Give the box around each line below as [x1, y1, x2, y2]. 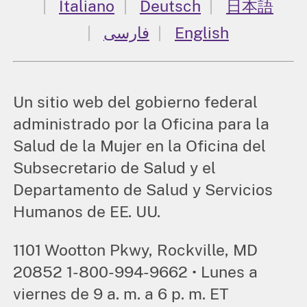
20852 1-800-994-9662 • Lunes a [13, 262, 258, 281]
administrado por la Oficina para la [13, 114, 270, 134]
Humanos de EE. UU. [13, 202, 161, 221]
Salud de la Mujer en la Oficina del [13, 136, 267, 156]
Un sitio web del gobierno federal [13, 93, 258, 112]
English [174, 23, 229, 42]
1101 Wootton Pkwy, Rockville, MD [13, 240, 258, 259]
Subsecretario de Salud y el [13, 158, 217, 177]
